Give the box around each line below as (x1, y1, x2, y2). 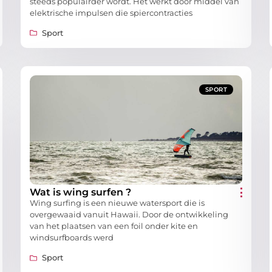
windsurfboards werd (30, 232, 114, 242)
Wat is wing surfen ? (30, 186, 131, 198)
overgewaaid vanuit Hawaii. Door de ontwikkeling (30, 209, 228, 219)
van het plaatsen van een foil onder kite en (30, 220, 198, 231)
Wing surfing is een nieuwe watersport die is (30, 197, 205, 208)
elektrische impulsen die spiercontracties (30, 7, 192, 18)
